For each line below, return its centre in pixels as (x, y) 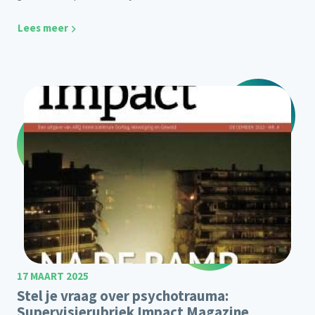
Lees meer (43, 28)
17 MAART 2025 (53, 276)
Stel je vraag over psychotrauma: (123, 295)
